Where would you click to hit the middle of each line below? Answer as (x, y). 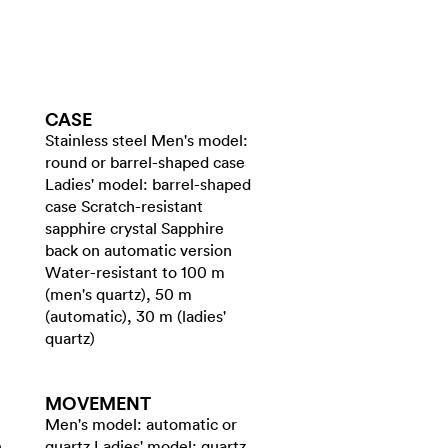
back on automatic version (138, 250)
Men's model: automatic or (141, 424)
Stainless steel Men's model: (146, 140)
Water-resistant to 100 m (135, 272)
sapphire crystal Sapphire (134, 228)
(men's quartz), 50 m (118, 294)
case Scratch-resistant (124, 206)
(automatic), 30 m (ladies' (135, 316)
